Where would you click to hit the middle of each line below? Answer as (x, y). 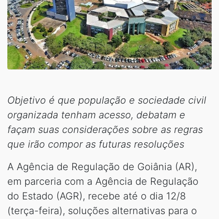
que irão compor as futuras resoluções (96, 144)
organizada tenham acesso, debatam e (96, 115)
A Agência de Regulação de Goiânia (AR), (102, 167)
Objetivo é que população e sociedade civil (107, 100)
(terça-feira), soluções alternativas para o (102, 211)
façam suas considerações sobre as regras (105, 130)
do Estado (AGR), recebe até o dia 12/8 (97, 196)
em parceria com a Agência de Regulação (103, 181)
